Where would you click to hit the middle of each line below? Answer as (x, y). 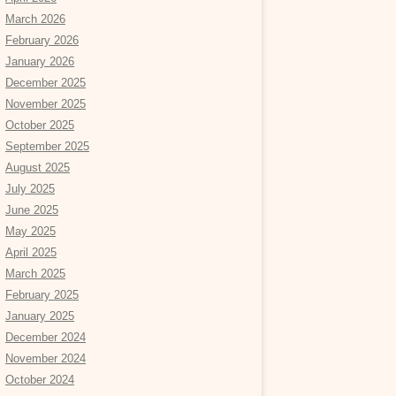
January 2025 (40, 316)
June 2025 (32, 209)
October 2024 (40, 379)
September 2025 (47, 146)
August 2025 (38, 167)
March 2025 (35, 273)
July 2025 (30, 188)
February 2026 (42, 40)
